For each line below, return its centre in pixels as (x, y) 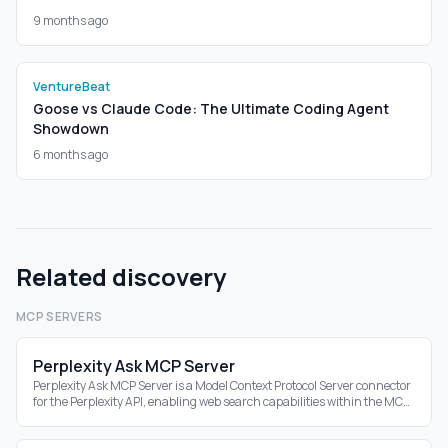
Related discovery (121, 276)
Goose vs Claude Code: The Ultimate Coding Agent (211, 108)
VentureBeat (71, 86)
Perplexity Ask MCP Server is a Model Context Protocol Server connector (222, 385)
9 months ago (70, 20)
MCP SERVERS (59, 316)
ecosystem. (63, 417)
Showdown (71, 128)
